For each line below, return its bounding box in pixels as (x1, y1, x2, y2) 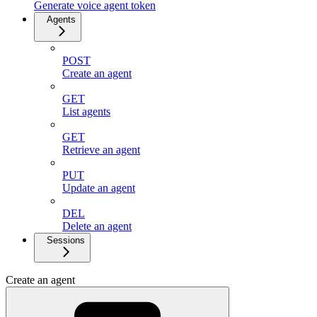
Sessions (47, 235, 85, 246)
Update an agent (62, 182, 135, 195)
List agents (62, 105, 110, 118)
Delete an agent (62, 220, 132, 233)
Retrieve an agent (62, 144, 140, 156)
